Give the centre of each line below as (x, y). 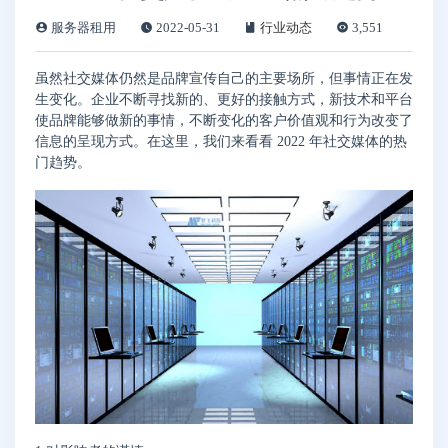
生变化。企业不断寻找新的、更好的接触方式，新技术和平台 (224, 99)
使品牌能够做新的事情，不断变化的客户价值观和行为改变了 (224, 120)
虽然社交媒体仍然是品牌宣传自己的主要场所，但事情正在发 (224, 78)
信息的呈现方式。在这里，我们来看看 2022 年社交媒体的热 (221, 141)
